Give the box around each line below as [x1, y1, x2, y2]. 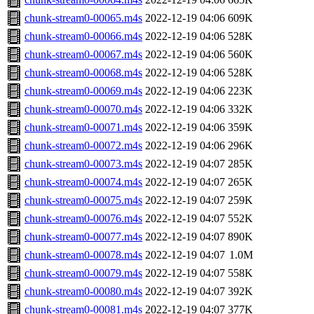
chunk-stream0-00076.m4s [25, 212, 142, 225]
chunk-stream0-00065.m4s [25, 12, 142, 25]
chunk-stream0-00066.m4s [25, 30, 142, 43]
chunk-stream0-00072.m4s [25, 139, 142, 152]
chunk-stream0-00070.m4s [25, 103, 142, 116]
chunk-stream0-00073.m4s [25, 158, 142, 170]
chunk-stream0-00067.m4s [25, 48, 142, 61]
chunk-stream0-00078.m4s [25, 249, 142, 261]
